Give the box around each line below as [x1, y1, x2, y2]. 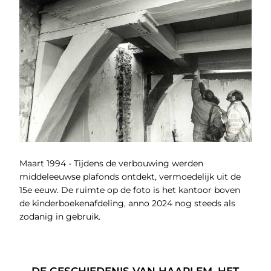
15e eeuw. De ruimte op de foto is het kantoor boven [19, 184, 240, 196]
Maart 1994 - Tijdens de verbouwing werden [19, 158, 203, 169]
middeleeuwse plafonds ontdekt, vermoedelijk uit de [19, 171, 241, 183]
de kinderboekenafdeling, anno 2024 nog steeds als [19, 198, 235, 209]
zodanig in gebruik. [19, 211, 100, 223]
